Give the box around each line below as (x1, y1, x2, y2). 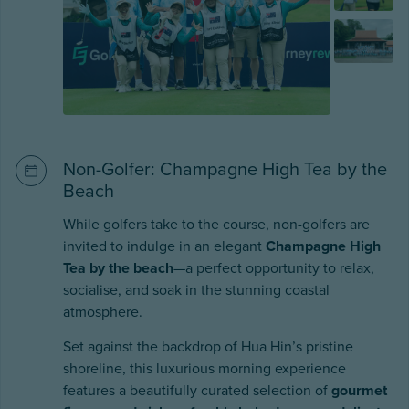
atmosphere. (63, 302, 142, 321)
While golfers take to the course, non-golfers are (63, 215, 370, 234)
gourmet (331, 381, 387, 400)
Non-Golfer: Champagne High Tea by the (63, 158, 387, 181)
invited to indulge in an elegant (63, 236, 266, 256)
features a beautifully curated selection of (63, 381, 331, 400)
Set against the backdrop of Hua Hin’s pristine (63, 337, 353, 356)
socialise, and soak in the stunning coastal (63, 280, 330, 299)
